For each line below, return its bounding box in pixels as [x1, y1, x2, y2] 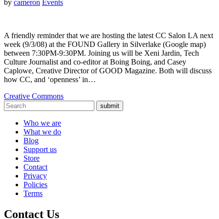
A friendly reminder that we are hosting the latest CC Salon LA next [4, 31, 213, 40]
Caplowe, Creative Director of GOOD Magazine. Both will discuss [4, 66, 212, 75]
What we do [23, 127, 61, 136]
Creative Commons [4, 91, 64, 100]
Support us [23, 145, 57, 153]
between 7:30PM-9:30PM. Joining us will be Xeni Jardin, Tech [4, 48, 199, 57]
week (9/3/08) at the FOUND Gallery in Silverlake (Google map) [4, 40, 206, 48]
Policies [23, 180, 47, 189]
